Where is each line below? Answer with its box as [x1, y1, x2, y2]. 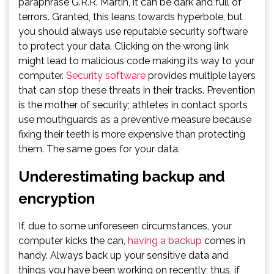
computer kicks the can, [18, 234, 128, 246]
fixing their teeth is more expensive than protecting [18, 128, 245, 140]
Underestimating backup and [18, 167, 225, 185]
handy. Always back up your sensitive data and [18, 249, 229, 261]
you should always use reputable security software [18, 25, 248, 37]
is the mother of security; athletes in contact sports [18, 98, 248, 111]
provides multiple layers [146, 69, 256, 81]
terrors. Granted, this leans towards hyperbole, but [18, 10, 243, 23]
